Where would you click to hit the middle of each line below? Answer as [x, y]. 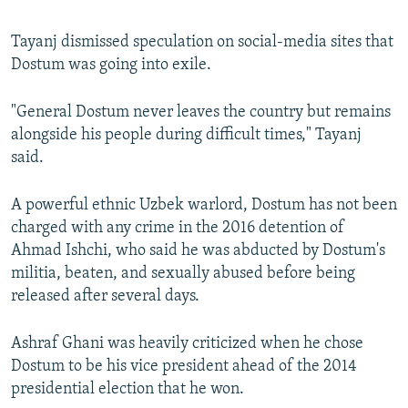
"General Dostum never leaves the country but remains [201, 113]
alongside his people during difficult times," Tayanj [186, 136]
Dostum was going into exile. [111, 66]
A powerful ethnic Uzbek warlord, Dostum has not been [204, 206]
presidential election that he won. [127, 390]
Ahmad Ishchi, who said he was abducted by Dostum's [198, 251]
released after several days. [105, 297]
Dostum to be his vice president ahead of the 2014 [184, 367]
